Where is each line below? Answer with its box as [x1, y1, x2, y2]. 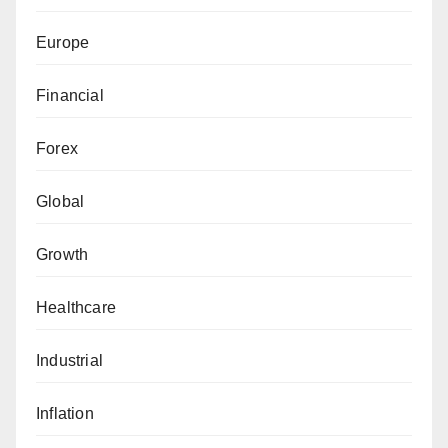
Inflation [36, 405, 94, 423]
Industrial [36, 352, 103, 370]
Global [36, 193, 85, 211]
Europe [36, 34, 90, 52]
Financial [36, 87, 104, 105]
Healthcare [36, 299, 116, 317]
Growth [36, 246, 89, 264]
